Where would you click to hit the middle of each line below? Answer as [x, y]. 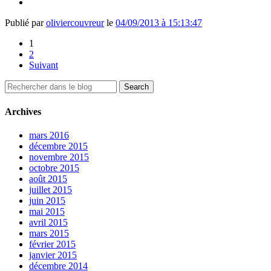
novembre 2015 [59, 157]
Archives [23, 111]
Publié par [25, 23]
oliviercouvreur [75, 23]
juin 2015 [47, 200]
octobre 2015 [54, 168]
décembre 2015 [58, 146]
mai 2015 [47, 211]
